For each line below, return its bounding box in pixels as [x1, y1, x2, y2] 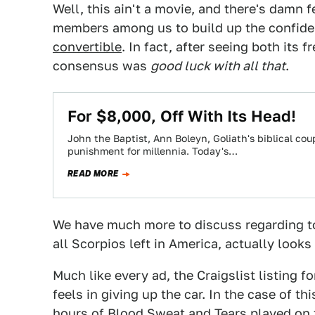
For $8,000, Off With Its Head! [67, 107, 296, 125]
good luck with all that [150, 58, 285, 73]
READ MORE [67, 167, 119, 180]
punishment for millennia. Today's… [67, 146, 238, 157]
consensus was [53, 58, 150, 73]
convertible [53, 39, 122, 54]
